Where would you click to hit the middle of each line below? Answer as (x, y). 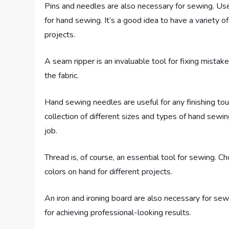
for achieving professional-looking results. (118, 213)
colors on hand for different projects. (109, 172)
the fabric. (62, 76)
